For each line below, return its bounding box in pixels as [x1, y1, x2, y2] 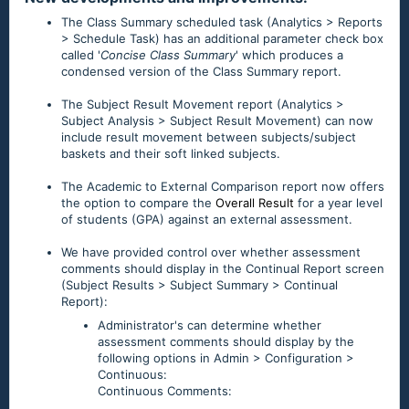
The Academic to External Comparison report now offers [61, 179, 384, 194]
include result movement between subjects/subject [61, 130, 356, 145]
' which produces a [236, 47, 343, 63]
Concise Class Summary [100, 47, 236, 63]
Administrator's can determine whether [98, 318, 321, 333]
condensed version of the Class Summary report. [61, 64, 341, 79]
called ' [61, 47, 100, 63]
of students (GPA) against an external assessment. [61, 212, 352, 227]
